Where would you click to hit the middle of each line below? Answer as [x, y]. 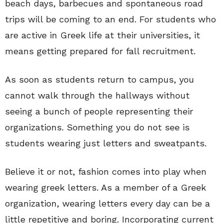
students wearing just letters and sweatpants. [106, 143]
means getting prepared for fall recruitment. [100, 51]
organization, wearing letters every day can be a [108, 203]
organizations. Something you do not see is [97, 127]
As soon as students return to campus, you [100, 79]
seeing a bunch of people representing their [99, 111]
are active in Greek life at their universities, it [103, 35]
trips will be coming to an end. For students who [111, 19]
